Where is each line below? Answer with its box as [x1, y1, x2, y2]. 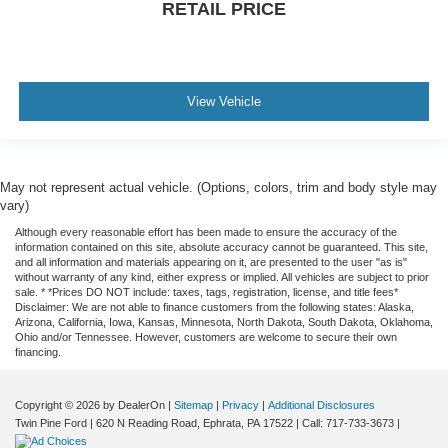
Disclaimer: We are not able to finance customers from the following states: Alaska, [15, 301, 414, 314]
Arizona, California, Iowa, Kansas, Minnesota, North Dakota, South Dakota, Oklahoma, [15, 316, 433, 329]
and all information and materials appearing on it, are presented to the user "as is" [15, 256, 407, 269]
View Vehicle [187, 93, 261, 109]
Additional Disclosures [268, 399, 375, 412]
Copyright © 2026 [15, 399, 103, 412]
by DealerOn [103, 399, 165, 412]
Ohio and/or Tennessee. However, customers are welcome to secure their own [15, 331, 397, 344]
